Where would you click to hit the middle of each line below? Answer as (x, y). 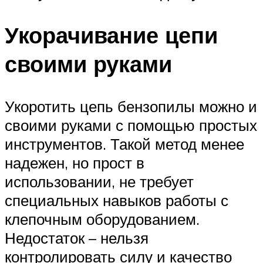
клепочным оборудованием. (102, 219)
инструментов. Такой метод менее (124, 144)
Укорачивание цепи (111, 35)
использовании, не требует (99, 182)
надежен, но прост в (75, 163)
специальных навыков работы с (117, 200)
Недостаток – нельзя (77, 238)
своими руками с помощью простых (131, 125)
